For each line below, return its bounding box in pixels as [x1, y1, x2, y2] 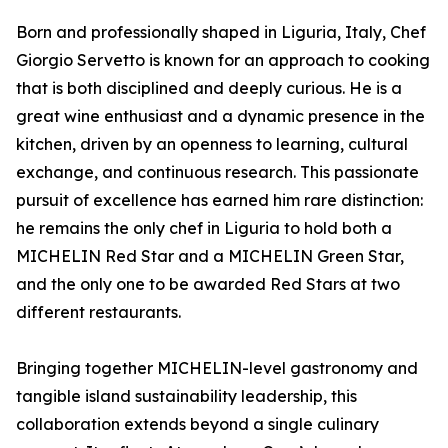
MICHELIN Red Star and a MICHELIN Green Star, [16, 246, 404, 267]
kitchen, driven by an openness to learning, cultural [16, 134, 408, 155]
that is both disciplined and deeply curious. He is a [16, 78, 402, 99]
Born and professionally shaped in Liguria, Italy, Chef [16, 22, 426, 43]
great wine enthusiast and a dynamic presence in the [16, 106, 425, 127]
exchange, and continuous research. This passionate [16, 162, 419, 183]
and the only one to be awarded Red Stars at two [16, 274, 400, 295]
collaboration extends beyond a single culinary [16, 414, 379, 435]
